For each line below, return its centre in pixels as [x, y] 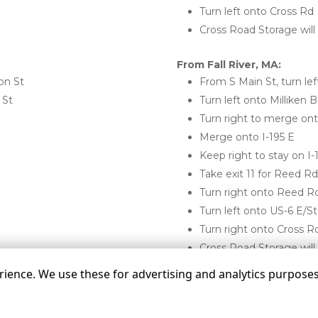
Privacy [241, 306]
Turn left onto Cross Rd [257, 11]
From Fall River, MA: [229, 65]
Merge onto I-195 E [247, 137]
